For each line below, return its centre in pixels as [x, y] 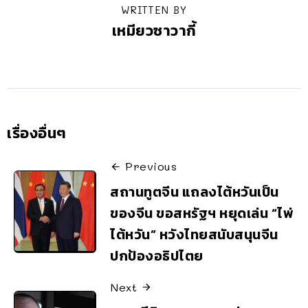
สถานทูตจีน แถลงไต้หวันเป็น [195, 191]
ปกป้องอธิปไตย [157, 255]
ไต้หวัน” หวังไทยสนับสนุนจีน [194, 234]
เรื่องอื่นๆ [37, 133]
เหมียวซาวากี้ [154, 31]
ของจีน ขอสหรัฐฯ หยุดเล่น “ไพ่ [201, 213]
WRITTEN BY [154, 10]
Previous [151, 166]
